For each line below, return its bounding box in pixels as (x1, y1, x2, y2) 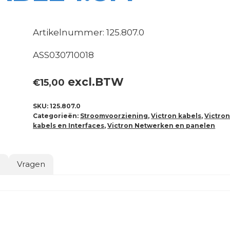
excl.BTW (65, 75, 124, 89)
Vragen (17, 159, 46, 169)
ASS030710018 (33, 49, 94, 60)
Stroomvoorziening (80, 112, 148, 120)
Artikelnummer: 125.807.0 (33, 27, 145, 37)
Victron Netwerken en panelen (107, 122, 216, 130)
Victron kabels (151, 112, 202, 120)
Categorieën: (33, 112, 81, 120)
